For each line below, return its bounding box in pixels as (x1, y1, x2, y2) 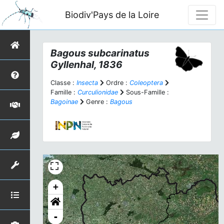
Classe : (50, 79, 76, 86)
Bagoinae (50, 98, 78, 105)
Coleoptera (129, 79, 163, 86)
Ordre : (104, 79, 129, 86)
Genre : (84, 98, 110, 105)
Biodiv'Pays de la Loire (65, 9, 159, 20)
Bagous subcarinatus (50, 47, 149, 59)
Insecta (76, 79, 98, 86)
